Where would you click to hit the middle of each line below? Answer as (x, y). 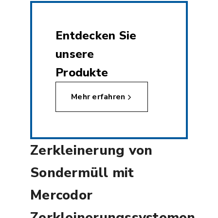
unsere (75, 54)
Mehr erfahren (98, 97)
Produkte (82, 73)
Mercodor (62, 195)
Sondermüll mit (82, 173)
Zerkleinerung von (91, 151)
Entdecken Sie (96, 36)
